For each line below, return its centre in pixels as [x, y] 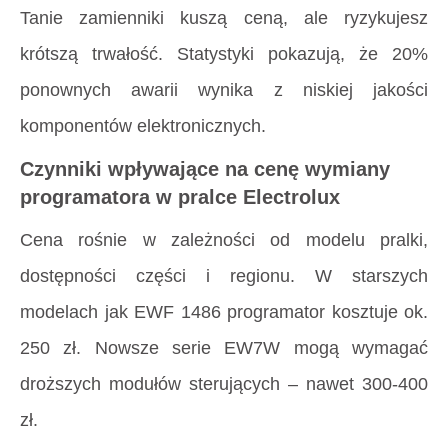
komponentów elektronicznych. [143, 126]
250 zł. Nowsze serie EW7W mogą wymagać [224, 347]
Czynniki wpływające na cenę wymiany [205, 169]
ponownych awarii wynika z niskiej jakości [224, 90]
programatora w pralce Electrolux [180, 197]
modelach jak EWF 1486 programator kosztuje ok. [224, 311]
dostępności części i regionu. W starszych [224, 275]
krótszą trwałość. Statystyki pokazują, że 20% [224, 54]
